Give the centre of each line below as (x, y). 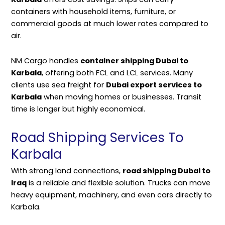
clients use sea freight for (59, 85)
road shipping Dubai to (166, 171)
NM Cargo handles (46, 61)
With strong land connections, (67, 171)
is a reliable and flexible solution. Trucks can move (119, 183)
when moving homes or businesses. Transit (122, 97)
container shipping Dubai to (134, 61)
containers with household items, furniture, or (93, 12)
